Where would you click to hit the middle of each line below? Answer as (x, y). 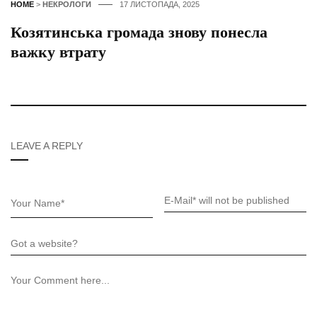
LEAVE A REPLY (47, 145)
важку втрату (58, 52)
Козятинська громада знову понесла (139, 32)
